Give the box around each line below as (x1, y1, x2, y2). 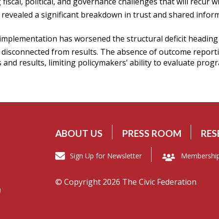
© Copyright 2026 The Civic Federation (55, 176, 197, 188)
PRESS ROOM (122, 128, 182, 139)
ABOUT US (55, 128, 103, 139)
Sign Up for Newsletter (70, 151, 142, 161)
